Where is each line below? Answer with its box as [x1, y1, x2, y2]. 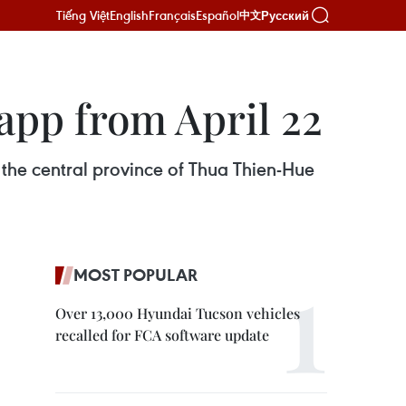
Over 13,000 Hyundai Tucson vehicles [55, 304, 300, 323]
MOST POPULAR [73, 264, 198, 285]
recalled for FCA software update [55, 325, 269, 344]
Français [149, 6, 196, 24]
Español [196, 6, 239, 24]
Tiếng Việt [56, 6, 110, 24]
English [110, 6, 149, 24]
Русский [261, 8, 309, 23]
